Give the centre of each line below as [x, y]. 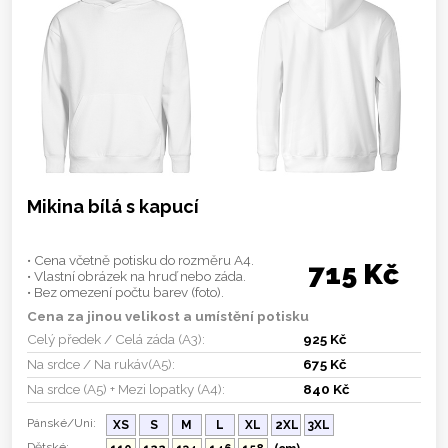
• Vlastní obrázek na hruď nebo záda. [136, 275]
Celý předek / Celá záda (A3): [116, 338]
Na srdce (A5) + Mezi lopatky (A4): [126, 388]
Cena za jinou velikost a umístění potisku [168, 315]
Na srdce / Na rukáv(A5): [101, 363]
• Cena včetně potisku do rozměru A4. [140, 259]
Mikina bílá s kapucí [113, 206]
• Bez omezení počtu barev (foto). [125, 291]
